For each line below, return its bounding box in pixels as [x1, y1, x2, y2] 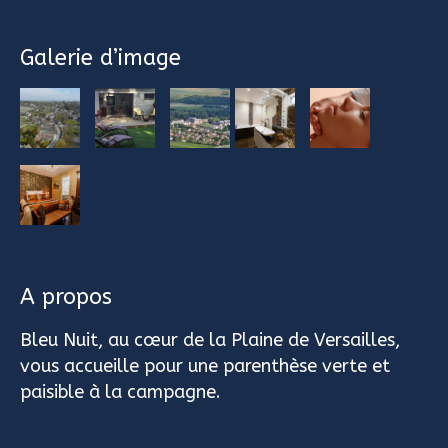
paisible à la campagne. [20, 380, 221, 403]
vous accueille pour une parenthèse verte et [20, 354, 390, 377]
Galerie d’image [20, 44, 181, 71]
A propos [20, 283, 112, 310]
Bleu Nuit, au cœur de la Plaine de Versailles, [20, 328, 400, 351]
